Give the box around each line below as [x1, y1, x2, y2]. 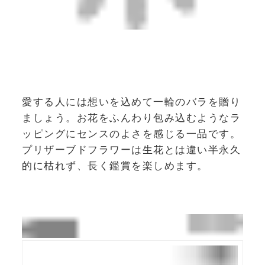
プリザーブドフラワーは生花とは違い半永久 [22, 143, 241, 156]
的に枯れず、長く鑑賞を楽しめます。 [22, 159, 208, 172]
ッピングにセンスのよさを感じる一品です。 [22, 127, 241, 140]
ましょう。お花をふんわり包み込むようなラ [22, 111, 241, 124]
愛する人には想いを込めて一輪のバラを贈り [22, 95, 241, 108]
